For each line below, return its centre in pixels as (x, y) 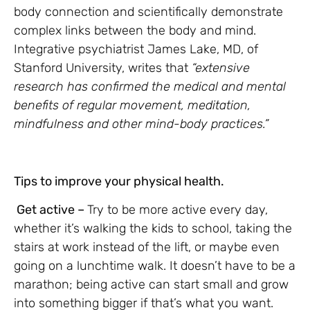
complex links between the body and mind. (135, 31)
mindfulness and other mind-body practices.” (141, 124)
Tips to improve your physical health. (119, 181)
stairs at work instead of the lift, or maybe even (147, 247)
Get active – (52, 210)
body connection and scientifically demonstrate (148, 12)
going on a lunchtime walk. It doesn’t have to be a (155, 266)
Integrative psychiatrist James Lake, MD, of (136, 49)
